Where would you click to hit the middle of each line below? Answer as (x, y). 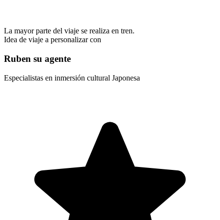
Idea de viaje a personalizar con (53, 40)
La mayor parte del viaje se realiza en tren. (69, 31)
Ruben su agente (37, 58)
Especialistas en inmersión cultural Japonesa (72, 78)
